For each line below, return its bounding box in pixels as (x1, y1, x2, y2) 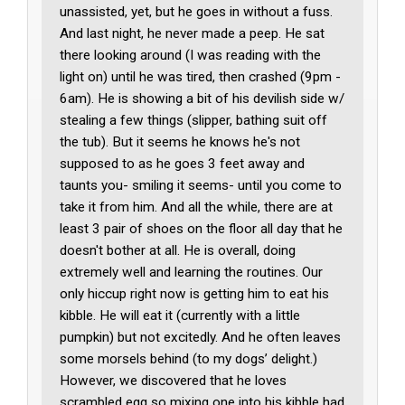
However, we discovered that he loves (60, 372, 287, 389)
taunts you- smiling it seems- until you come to (60, 176, 343, 193)
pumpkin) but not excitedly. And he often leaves (60, 328, 342, 345)
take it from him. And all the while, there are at (60, 198, 334, 215)
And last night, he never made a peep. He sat (60, 24, 325, 42)
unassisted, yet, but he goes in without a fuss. (60, 3, 334, 20)
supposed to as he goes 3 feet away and (60, 155, 306, 172)
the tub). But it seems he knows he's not (60, 133, 301, 150)
